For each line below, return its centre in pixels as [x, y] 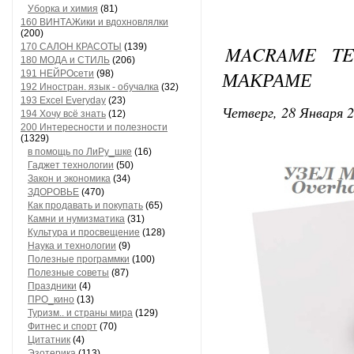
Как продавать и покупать [85, 205]
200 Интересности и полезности [94, 127]
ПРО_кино [51, 299]
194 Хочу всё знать [63, 114]
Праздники [52, 286]
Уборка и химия [63, 9]
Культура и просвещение [84, 232]
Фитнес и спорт [62, 326]
